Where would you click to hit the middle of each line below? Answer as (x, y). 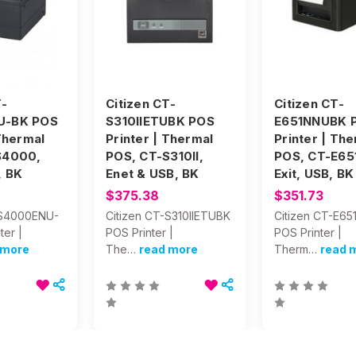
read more (168, 249)
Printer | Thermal (160, 138)
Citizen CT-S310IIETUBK (168, 215)
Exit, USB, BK (314, 173)
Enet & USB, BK (153, 173)
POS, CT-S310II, (155, 156)
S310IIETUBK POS (160, 121)
